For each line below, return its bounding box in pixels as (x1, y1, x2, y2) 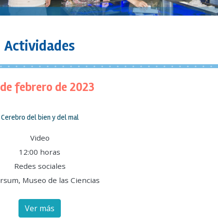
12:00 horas (19, 147, 60, 157)
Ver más (25, 203, 54, 214)
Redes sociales (14, 161, 66, 171)
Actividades (4, 37, 75, 55)
